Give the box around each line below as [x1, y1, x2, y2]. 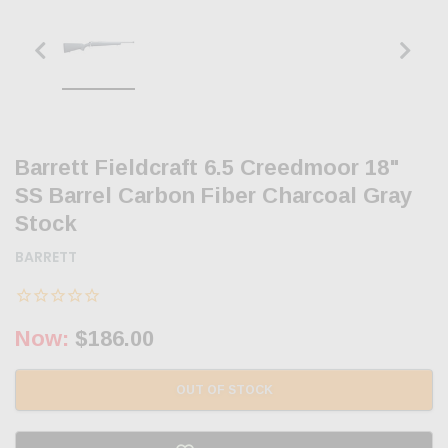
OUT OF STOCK [175, 383, 273, 398]
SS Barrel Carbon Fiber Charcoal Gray [15, 183, 412, 209]
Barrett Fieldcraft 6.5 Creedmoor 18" [15, 155, 400, 181]
